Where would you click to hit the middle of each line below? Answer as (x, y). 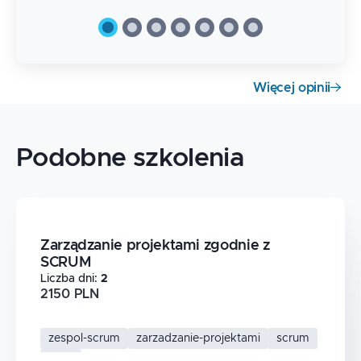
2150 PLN (70, 294)
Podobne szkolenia (131, 158)
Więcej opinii (292, 87)
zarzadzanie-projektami (198, 338)
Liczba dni (67, 278)
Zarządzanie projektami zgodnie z (155, 245)
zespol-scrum (84, 338)
